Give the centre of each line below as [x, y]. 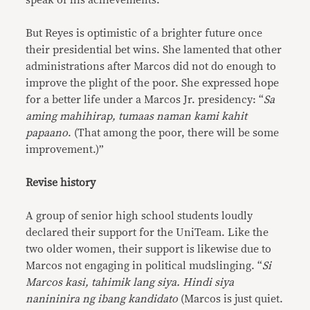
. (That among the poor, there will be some [174, 133]
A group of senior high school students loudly [139, 216]
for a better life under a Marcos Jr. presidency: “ [145, 100]
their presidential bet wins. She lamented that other [154, 50]
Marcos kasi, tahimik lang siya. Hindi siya [130, 282]
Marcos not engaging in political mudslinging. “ [144, 266]
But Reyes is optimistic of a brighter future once [144, 33]
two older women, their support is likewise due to [149, 249]
